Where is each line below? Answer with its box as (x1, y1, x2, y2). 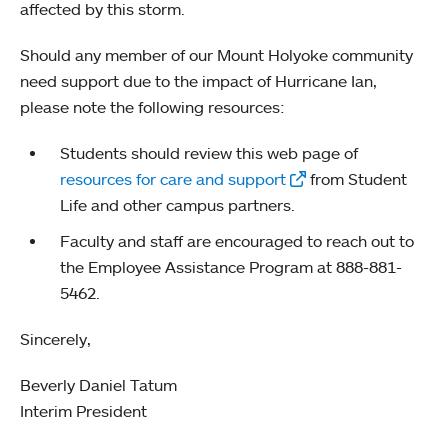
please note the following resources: (20, 96, 285, 117)
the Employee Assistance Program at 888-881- (60, 256, 402, 277)
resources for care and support (60, 168, 286, 189)
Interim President (20, 400, 147, 421)
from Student (306, 168, 407, 189)
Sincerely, (20, 328, 95, 349)
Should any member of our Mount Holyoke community (20, 44, 413, 65)
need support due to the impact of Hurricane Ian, (20, 70, 377, 91)
